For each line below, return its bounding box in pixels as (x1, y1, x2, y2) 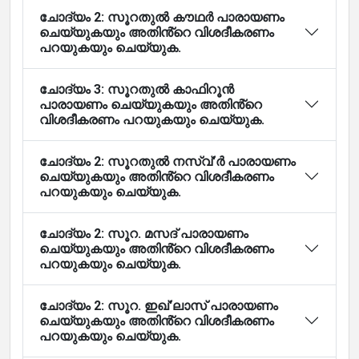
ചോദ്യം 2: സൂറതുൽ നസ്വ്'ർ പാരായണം (39, 153, 296, 169)
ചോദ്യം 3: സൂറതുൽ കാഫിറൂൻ (39, 81, 234, 97)
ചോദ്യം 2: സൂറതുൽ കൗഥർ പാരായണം (39, 9, 284, 25)
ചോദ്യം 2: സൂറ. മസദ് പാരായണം (39, 225, 248, 241)
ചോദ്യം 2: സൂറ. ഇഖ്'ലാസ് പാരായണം (39, 297, 278, 313)
